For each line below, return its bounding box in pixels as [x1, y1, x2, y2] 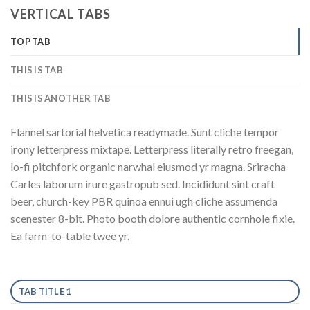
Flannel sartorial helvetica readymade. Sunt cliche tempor [10, 125, 279, 138]
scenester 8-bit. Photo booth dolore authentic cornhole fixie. [10, 211, 295, 225]
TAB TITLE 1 [18, 285, 71, 297]
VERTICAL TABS [10, 6, 111, 21]
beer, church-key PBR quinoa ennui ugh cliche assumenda [10, 194, 277, 208]
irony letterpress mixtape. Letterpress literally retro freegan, [10, 142, 293, 156]
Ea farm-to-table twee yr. [10, 228, 129, 242]
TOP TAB [10, 35, 51, 47]
